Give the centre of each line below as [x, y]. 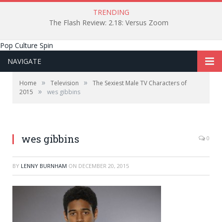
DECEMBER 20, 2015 [104, 166]
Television [65, 83]
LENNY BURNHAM [44, 166]
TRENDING [111, 12]
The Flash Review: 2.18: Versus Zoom [109, 23]
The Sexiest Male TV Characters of [140, 83]
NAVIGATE [24, 61]
